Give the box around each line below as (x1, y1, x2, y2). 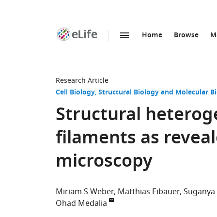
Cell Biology (56, 87, 94, 98)
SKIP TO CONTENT (82, 41, 142, 51)
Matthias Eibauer (118, 186, 180, 198)
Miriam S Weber (56, 186, 114, 198)
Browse (174, 30, 199, 41)
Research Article (56, 76, 108, 86)
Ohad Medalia (56, 198, 107, 209)
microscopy (56, 148, 153, 177)
